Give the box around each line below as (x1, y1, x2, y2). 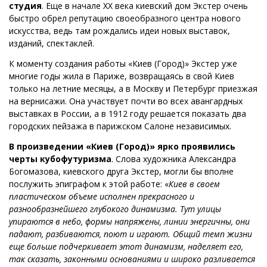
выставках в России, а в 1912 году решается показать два (9, 107, 246, 119)
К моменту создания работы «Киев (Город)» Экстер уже (9, 57, 237, 69)
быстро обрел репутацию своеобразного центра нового (9, 12, 241, 24)
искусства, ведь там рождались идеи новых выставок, (9, 24, 230, 36)
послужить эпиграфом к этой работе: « (9, 178, 169, 190)
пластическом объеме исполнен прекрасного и (9, 190, 194, 202)
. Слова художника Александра (111, 153, 236, 164)
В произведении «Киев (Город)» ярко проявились (9, 140, 235, 152)
